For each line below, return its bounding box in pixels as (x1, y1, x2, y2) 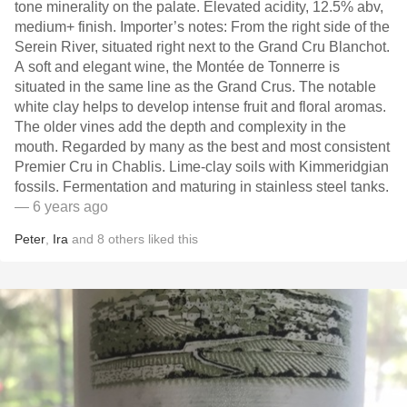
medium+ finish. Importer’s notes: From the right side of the (15, 19, 390, 35)
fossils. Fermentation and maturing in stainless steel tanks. (15, 179, 389, 194)
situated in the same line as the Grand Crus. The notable (15, 79, 376, 94)
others (108, 232, 144, 246)
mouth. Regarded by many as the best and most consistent (15, 139, 390, 154)
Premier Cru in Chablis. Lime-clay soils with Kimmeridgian (15, 159, 169, 174)
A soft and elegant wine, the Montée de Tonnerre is (15, 59, 340, 74)
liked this (144, 232, 198, 246)
